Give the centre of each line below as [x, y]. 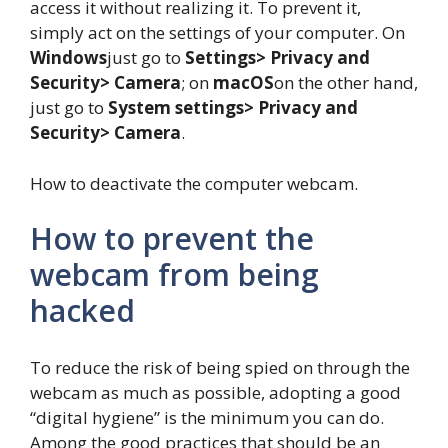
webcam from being [174, 275]
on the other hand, [346, 83]
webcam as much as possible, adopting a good [215, 392]
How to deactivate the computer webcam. [194, 183]
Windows [68, 58]
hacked [82, 311]
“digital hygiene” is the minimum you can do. [207, 417]
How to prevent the [172, 239]
